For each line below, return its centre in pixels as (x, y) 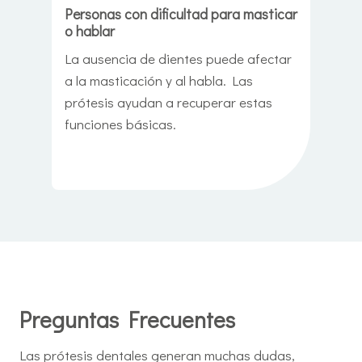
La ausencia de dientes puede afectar (178, 59)
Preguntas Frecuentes (127, 320)
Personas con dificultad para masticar (181, 15)
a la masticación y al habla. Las (159, 81)
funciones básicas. (120, 124)
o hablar (90, 32)
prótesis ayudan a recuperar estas (168, 103)
